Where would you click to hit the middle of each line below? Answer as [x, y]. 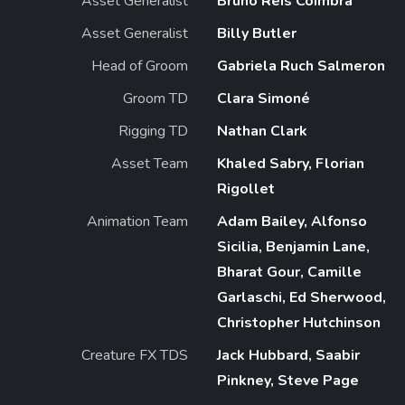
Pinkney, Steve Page [288, 380]
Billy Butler [257, 33]
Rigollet [246, 188]
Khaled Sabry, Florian [291, 163]
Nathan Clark [262, 131]
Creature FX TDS [135, 355]
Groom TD [155, 98]
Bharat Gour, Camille [289, 272]
